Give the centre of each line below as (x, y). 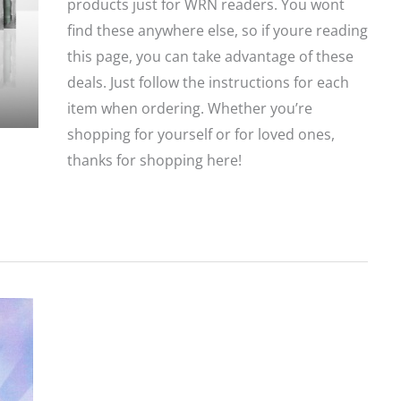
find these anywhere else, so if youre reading (217, 31)
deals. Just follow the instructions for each (208, 83)
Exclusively (102, 355)
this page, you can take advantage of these (210, 57)
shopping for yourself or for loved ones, (200, 135)
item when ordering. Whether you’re (189, 109)
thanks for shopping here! (154, 161)
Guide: (88, 251)
